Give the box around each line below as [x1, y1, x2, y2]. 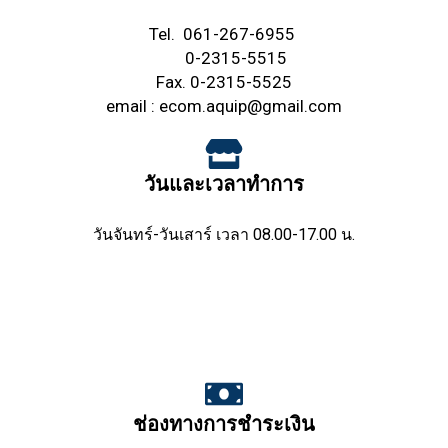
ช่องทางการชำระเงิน [133, 412, 315, 437]
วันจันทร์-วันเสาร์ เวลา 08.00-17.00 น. [93, 225, 355, 245]
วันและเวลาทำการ [144, 172, 304, 197]
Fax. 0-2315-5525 [156, 72, 292, 93]
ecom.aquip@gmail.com [159, 96, 342, 117]
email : [106, 96, 159, 117]
